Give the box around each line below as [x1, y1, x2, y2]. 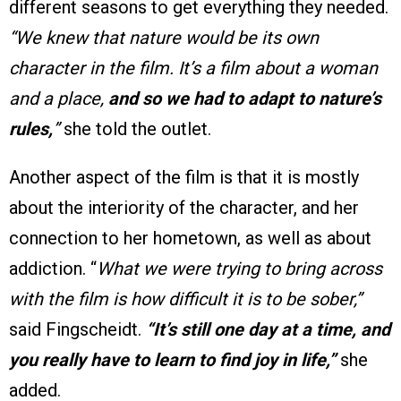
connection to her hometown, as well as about [9, 227, 371, 250]
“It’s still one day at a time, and [146, 319, 390, 341]
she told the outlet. [59, 118, 211, 141]
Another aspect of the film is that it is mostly [9, 166, 359, 189]
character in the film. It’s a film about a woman [9, 57, 378, 80]
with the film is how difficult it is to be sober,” [9, 288, 362, 311]
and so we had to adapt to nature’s [108, 88, 381, 110]
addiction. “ [9, 258, 97, 280]
